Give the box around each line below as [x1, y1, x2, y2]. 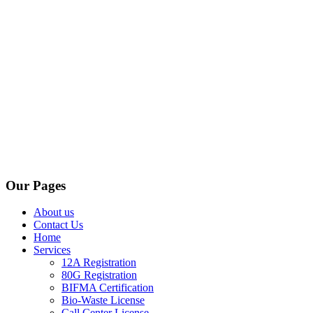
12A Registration [61, 256, 136, 269]
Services [34, 244, 71, 256]
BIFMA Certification [61, 282, 154, 294]
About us [34, 206, 74, 219]
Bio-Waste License [61, 294, 145, 307]
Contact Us [34, 219, 83, 231]
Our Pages [6, 177, 66, 193]
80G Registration [61, 269, 137, 282]
